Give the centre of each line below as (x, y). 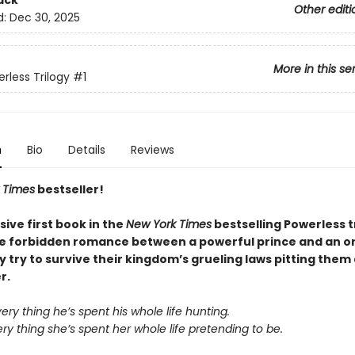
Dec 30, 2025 (44, 18)
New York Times (168, 224)
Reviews (152, 150)
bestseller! (69, 189)
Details (86, 150)
